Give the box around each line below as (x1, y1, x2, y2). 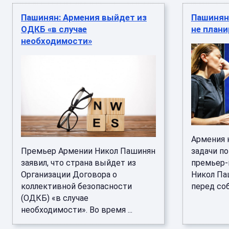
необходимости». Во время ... (21, 205, 132, 215)
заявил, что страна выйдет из (21, 158, 136, 168)
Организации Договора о (21, 170, 117, 179)
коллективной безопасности (21, 181, 132, 191)
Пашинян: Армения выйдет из (21, 12, 147, 22)
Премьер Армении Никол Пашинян (21, 146, 155, 156)
